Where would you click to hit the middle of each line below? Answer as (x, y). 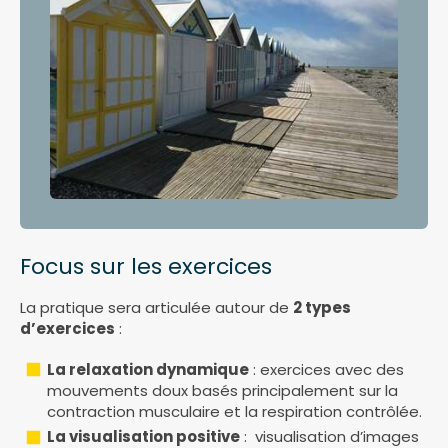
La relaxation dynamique (148, 369)
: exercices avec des (326, 369)
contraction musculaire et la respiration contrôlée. (236, 411)
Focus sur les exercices (146, 266)
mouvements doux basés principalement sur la (222, 390)
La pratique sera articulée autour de (156, 307)
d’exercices (67, 328)
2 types (322, 307)
